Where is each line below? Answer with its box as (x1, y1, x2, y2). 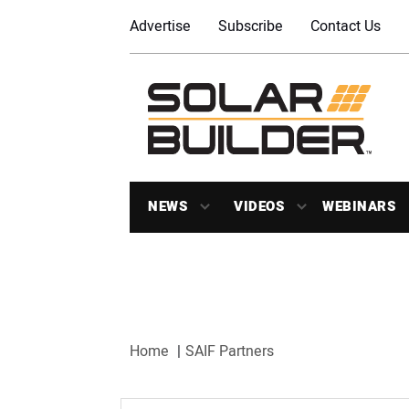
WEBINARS (322, 196, 395, 216)
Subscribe (218, 16, 283, 37)
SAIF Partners (185, 340, 274, 362)
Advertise (130, 16, 191, 37)
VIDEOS (234, 196, 284, 216)
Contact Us (310, 16, 381, 37)
